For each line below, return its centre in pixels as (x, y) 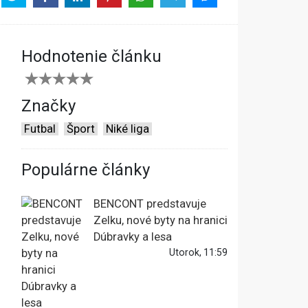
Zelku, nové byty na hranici (161, 221)
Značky (48, 106)
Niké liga (128, 129)
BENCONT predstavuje (150, 204)
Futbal (40, 129)
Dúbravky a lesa (133, 237)
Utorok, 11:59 (198, 253)
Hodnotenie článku (91, 57)
